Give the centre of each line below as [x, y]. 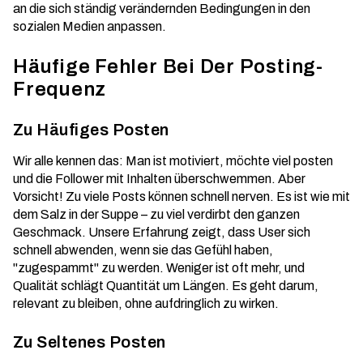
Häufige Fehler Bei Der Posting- [168, 66]
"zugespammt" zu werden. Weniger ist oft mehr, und [159, 268]
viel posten [303, 161]
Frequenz [60, 89]
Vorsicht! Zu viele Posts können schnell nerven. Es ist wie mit [181, 196]
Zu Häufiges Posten [91, 130]
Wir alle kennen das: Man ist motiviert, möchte [143, 161]
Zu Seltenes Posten [90, 342]
